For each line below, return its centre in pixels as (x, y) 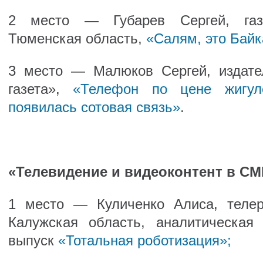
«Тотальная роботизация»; (144, 240)
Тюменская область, (77, 38)
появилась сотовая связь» (94, 107)
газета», (41, 89)
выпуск (33, 240)
